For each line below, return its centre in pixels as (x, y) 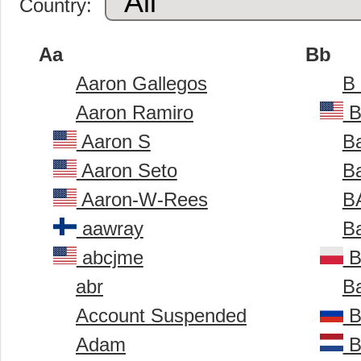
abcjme (110, 258)
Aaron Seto (127, 171)
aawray (110, 229)
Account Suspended (161, 316)
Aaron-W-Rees (142, 200)
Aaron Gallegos (141, 84)
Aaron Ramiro (135, 113)
